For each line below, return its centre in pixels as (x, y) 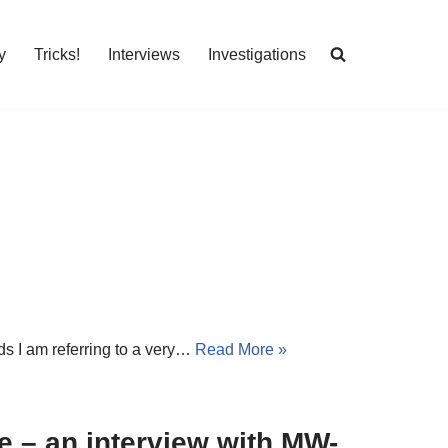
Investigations (257, 55)
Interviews (144, 55)
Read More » (241, 349)
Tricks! (57, 55)
